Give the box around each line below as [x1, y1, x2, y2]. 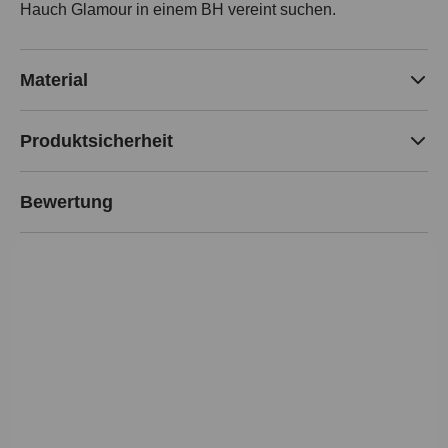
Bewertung [20, 191, 113, 212]
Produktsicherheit [20, 130, 173, 151]
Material [20, 69, 88, 90]
